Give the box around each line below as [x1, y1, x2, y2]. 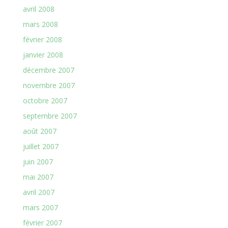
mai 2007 [22, 172, 53, 182]
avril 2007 [22, 187, 54, 197]
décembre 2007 [22, 65, 74, 75]
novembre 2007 [22, 80, 75, 90]
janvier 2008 [22, 50, 63, 60]
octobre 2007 [22, 96, 67, 105]
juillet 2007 [22, 141, 59, 151]
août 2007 [22, 126, 56, 136]
